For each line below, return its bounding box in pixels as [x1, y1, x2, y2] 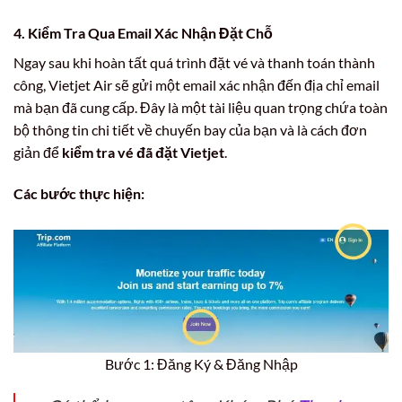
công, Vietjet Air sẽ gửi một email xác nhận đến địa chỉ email [13, 75, 380, 93]
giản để [13, 143, 62, 161]
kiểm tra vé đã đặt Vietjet [62, 143, 224, 161]
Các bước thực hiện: [13, 184, 144, 202]
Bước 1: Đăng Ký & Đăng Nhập [104, 354, 298, 372]
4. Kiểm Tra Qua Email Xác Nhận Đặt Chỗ [13, 23, 273, 41]
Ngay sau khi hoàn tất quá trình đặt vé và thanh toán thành [13, 53, 375, 71]
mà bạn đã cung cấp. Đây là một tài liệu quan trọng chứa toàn [13, 98, 388, 116]
